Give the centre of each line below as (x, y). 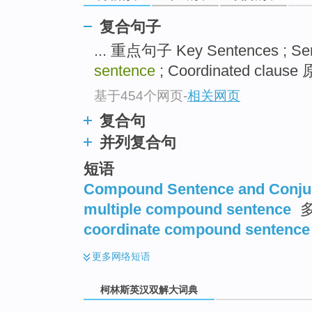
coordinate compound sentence (197, 230)
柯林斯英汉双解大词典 (149, 289)
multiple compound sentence (187, 210)
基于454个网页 (139, 95)
